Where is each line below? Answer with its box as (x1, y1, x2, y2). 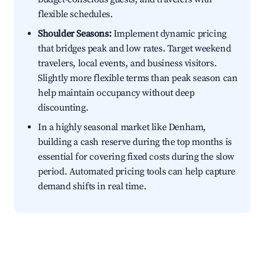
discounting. (38, 102, 89, 114)
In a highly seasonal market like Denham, (38, 121, 206, 134)
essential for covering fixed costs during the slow (38, 151, 235, 163)
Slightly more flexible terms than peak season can (38, 72, 238, 85)
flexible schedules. (38, 8, 113, 21)
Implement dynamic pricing (111, 28, 227, 40)
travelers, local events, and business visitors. (38, 57, 217, 70)
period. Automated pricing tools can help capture (38, 166, 235, 178)
